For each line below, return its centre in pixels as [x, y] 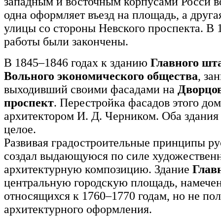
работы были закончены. [66, 41]
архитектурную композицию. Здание [98, 169]
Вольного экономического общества [101, 76]
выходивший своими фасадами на [91, 89]
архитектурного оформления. [78, 209]
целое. [20, 129]
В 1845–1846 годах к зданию [77, 62]
